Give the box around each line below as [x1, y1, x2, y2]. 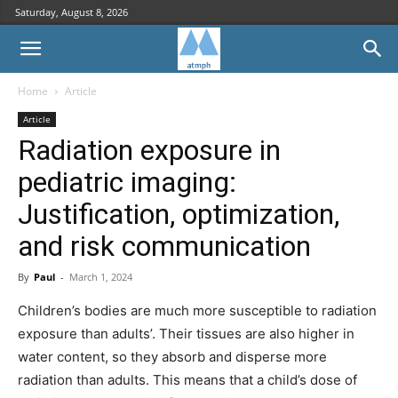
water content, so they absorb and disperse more [18, 348, 327, 365]
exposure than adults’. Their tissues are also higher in [18, 325, 354, 342]
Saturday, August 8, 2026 [15, 5, 128, 19]
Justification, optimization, [18, 197, 339, 231]
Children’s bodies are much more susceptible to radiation [18, 302, 377, 319]
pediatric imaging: [18, 165, 236, 199]
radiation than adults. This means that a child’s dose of [18, 371, 357, 388]
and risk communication [18, 229, 311, 263]
